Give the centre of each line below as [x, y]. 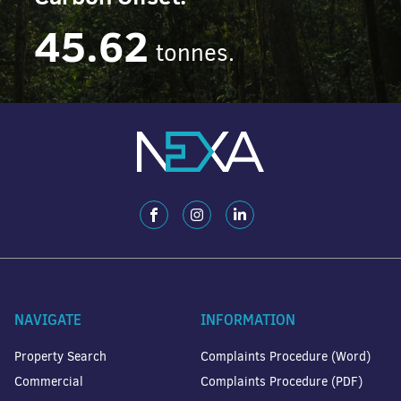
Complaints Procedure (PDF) [282, 381]
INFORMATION [248, 319]
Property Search [60, 356]
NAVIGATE [48, 319]
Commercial [49, 381]
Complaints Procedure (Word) [286, 356]
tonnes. [196, 53]
